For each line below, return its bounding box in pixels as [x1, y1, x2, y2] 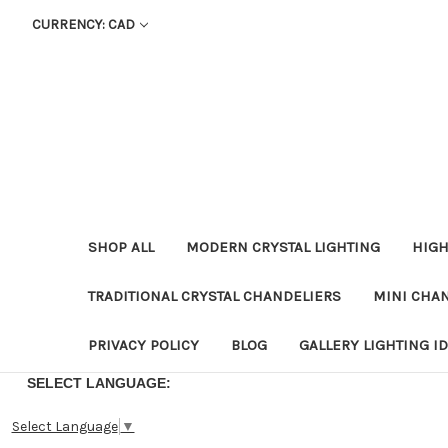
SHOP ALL [88, 237, 154, 256]
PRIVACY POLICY [88, 335, 199, 354]
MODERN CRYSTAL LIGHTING [186, 237, 380, 256]
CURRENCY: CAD [31, 16, 135, 33]
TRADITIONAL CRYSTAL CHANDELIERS [88, 286, 341, 305]
